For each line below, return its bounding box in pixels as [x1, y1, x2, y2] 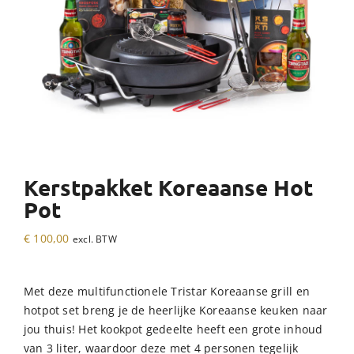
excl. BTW [72, 233, 117, 245]
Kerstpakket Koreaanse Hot [24, 175, 313, 200]
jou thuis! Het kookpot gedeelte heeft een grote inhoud [24, 322, 323, 337]
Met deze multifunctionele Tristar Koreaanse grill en [24, 284, 310, 299]
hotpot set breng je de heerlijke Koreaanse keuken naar [24, 303, 328, 318]
